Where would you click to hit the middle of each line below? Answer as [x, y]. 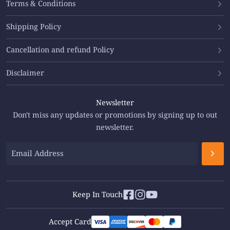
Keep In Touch [98, 195]
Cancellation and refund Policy [60, 50]
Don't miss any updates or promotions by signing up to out [115, 116]
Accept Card [70, 222]
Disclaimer [25, 73]
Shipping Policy [34, 27]
